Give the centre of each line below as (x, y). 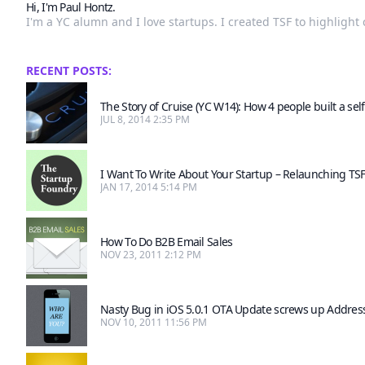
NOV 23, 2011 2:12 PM (151, 255)
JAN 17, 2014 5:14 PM (149, 187)
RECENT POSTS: (69, 71)
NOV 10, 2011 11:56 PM (154, 323)
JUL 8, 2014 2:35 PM (145, 120)
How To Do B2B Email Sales (167, 242)
